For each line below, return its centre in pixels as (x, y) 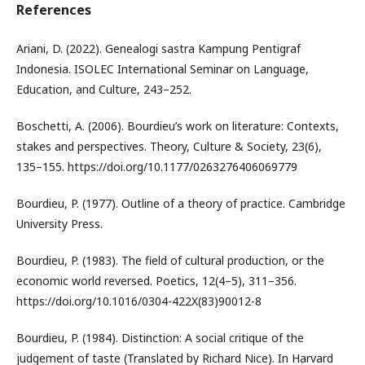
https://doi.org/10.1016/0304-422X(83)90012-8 (139, 301)
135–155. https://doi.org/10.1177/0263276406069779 (157, 167)
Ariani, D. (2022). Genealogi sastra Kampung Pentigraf (158, 48)
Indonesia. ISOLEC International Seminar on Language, (163, 69)
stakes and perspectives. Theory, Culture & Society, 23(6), (169, 146)
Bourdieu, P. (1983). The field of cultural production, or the (170, 260)
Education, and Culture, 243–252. (104, 89)
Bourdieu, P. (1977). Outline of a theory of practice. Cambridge (181, 203)
